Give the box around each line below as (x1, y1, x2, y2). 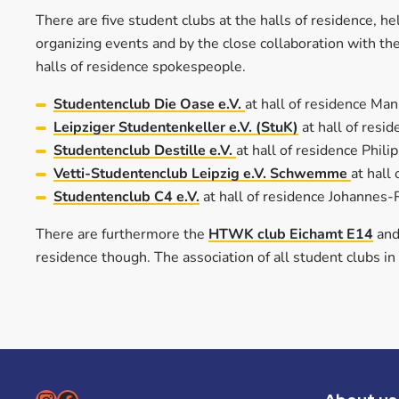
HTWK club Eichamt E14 (208, 224, 373, 245)
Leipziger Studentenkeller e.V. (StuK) (53, 118, 298, 138)
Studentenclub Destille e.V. (53, 141, 236, 161)
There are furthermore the (36, 224, 208, 245)
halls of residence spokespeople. (36, 57, 246, 77)
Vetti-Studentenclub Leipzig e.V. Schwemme (53, 164, 347, 184)
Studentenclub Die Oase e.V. (53, 94, 245, 115)
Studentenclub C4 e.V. (53, 187, 199, 208)
